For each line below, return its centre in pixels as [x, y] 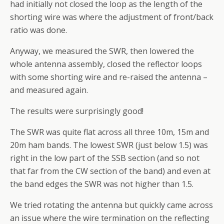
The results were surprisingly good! [77, 111]
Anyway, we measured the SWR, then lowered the [102, 51]
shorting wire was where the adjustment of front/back [112, 17]
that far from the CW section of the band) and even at [110, 171]
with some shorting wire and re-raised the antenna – [109, 77]
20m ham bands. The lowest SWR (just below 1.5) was [109, 145]
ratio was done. [38, 30]
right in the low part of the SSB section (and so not [105, 158]
